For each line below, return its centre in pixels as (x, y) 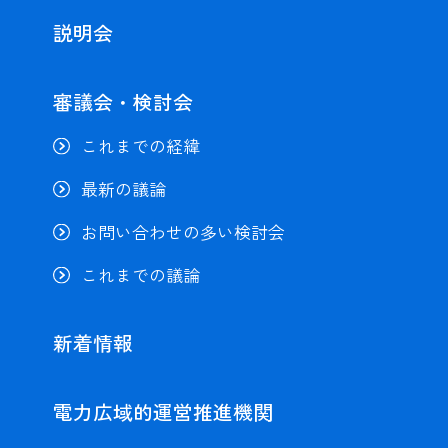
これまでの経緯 (140, 145)
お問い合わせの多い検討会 (182, 231)
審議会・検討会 (122, 101)
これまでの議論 (140, 274)
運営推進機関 (212, 411)
